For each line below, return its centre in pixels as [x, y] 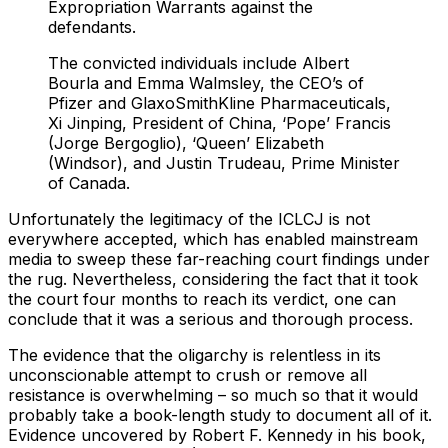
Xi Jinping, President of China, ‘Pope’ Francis [219, 123]
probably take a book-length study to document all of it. [220, 415]
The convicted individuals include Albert [198, 63]
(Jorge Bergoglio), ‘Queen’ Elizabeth [186, 143]
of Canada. [89, 183]
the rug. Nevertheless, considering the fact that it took [213, 279]
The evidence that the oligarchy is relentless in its [194, 355]
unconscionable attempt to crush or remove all [187, 375]
